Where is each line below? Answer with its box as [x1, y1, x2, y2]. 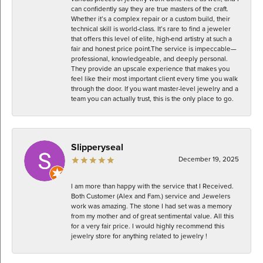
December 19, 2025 [178, 153, 239, 164]
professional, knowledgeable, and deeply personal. [71, 53, 228, 64]
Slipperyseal [71, 140, 123, 154]
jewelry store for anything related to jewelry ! [71, 230, 207, 241]
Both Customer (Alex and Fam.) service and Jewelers [71, 190, 230, 201]
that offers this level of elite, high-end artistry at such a [71, 33, 232, 44]
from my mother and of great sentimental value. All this [71, 210, 234, 221]
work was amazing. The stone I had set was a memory [71, 200, 232, 211]
